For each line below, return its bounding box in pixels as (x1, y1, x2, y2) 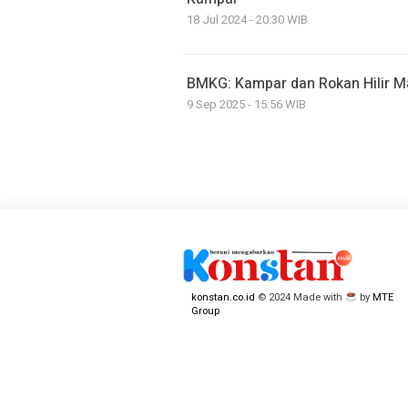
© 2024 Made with (255, 289, 345, 305)
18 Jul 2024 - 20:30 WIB (187, 11, 308, 28)
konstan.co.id (191, 289, 255, 305)
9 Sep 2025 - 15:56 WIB (187, 96, 306, 113)
